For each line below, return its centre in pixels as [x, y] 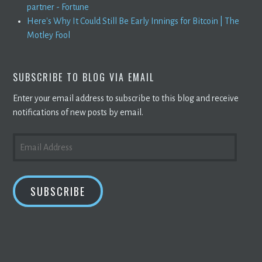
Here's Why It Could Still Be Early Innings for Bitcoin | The [133, 21]
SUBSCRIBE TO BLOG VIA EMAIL [84, 77]
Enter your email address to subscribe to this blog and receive [126, 98]
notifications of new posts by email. [78, 112]
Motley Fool [49, 35]
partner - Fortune [58, 7]
